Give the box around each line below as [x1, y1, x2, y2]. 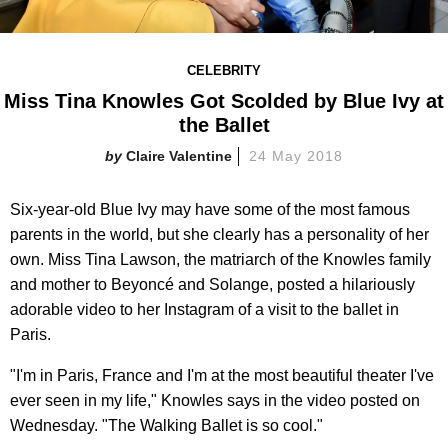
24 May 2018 [249, 147, 343, 164]
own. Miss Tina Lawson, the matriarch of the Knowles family [10, 250, 431, 268]
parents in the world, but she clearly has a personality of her [10, 225, 429, 243]
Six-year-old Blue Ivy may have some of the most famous [10, 200, 410, 218]
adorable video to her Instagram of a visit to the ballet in [10, 300, 399, 318]
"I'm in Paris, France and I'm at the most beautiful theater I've [10, 366, 434, 384]
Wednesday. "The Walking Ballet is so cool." [10, 416, 323, 434]
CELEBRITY [187, 62, 261, 78]
